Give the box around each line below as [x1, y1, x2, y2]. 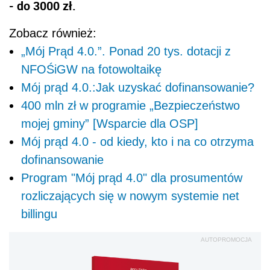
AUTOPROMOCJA [201, 236, 252, 243]
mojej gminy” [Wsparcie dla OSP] [21, 116, 198, 130]
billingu [21, 207, 57, 221]
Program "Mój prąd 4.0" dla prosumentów [21, 171, 242, 184]
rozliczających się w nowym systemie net [21, 189, 239, 202]
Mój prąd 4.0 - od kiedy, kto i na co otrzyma [21, 134, 254, 148]
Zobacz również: [9, 26, 96, 40]
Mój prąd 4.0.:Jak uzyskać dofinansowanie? [21, 80, 254, 94]
